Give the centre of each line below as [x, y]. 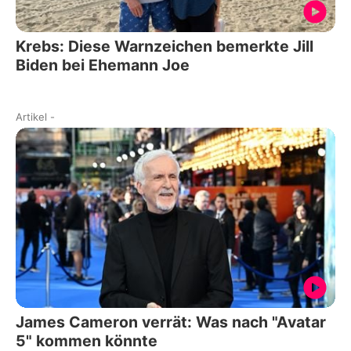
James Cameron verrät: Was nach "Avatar [171, 322]
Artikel [31, 117]
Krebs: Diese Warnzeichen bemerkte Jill [165, 47]
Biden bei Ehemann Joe [103, 65]
